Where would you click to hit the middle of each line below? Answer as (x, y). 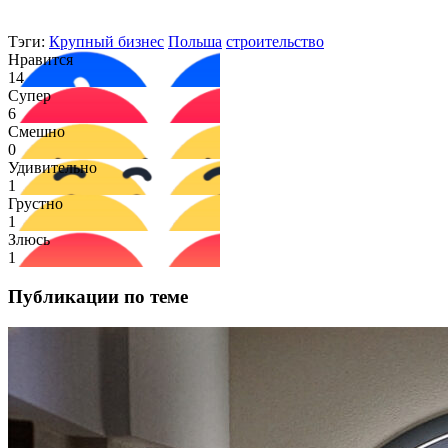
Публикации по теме (98, 297)
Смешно (36, 132)
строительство (275, 42)
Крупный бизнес (106, 42)
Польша (195, 42)
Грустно (35, 204)
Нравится (40, 60)
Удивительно (52, 168)
